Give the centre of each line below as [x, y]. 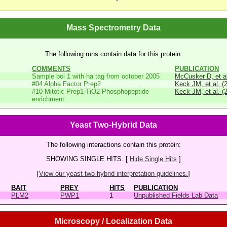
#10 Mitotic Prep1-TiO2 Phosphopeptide [91, 91]
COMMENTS [51, 68]
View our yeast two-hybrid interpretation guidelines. [113, 173]
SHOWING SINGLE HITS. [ [88, 159]
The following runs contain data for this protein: [113, 54]
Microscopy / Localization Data [113, 221]
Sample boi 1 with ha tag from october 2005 [96, 76]
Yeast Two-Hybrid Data [113, 125]
